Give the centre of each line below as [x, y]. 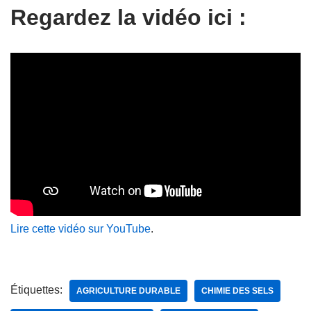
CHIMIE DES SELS [237, 291]
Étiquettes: [36, 290]
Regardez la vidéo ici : [128, 17]
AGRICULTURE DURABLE [128, 291]
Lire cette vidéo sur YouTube [81, 229]
